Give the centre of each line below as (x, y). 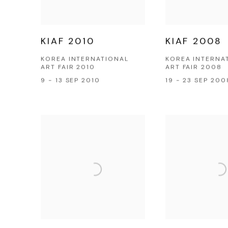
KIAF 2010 (68, 40)
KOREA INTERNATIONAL (85, 58)
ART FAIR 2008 (193, 66)
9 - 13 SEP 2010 (70, 80)
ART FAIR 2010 (68, 66)
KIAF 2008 (193, 40)
